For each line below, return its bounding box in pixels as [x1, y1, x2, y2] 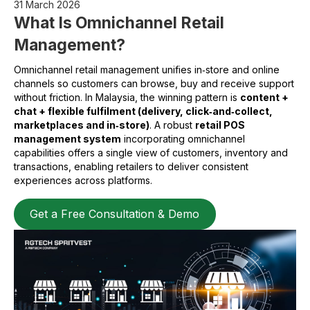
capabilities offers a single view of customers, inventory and [14, 147, 288, 159]
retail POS [195, 119, 245, 131]
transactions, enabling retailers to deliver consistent [14, 161, 248, 173]
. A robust [149, 119, 195, 131]
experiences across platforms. [14, 174, 152, 187]
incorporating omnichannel [121, 133, 245, 145]
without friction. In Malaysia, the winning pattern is [14, 91, 240, 104]
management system [14, 133, 121, 145]
